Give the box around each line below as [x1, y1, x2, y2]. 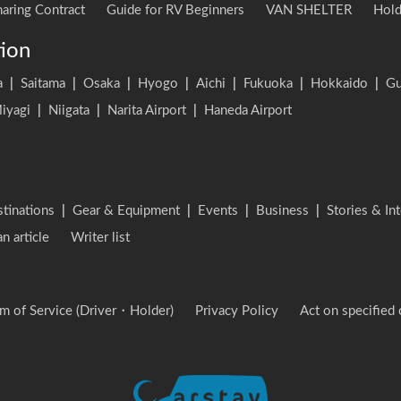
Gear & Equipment [73, 204, 180, 218]
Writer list [71, 231, 130, 244]
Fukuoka [243, 77, 293, 90]
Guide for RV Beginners [107, 4, 244, 17]
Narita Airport [107, 104, 186, 117]
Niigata [48, 104, 90, 117]
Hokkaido [311, 77, 368, 90]
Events [198, 204, 238, 218]
